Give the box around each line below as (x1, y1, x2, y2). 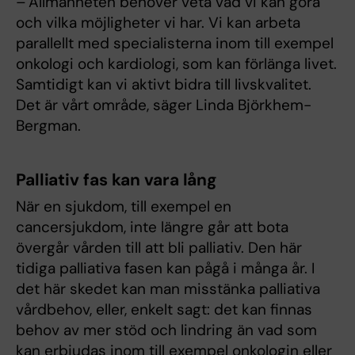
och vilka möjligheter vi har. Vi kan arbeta (16, 13, 300, 33)
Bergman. (16, 116, 81, 136)
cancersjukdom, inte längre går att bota (16, 217, 288, 238)
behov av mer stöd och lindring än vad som (16, 320, 317, 341)
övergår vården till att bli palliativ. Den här (16, 238, 302, 258)
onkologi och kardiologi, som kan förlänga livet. (16, 54, 337, 74)
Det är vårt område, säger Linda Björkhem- (16, 95, 311, 116)
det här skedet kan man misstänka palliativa (16, 279, 320, 300)
